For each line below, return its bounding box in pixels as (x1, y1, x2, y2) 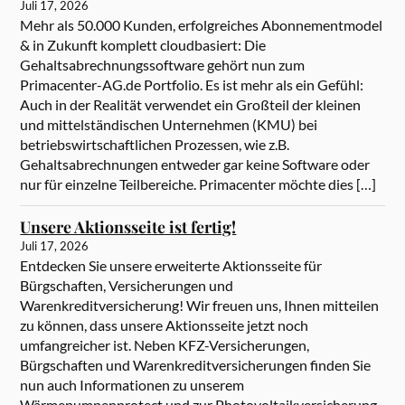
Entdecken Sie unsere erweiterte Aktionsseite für (20, 257, 323, 275)
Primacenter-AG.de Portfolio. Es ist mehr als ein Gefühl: (20, 76, 364, 94)
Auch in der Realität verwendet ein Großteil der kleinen (20, 96, 362, 114)
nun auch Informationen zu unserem (20, 376, 245, 394)
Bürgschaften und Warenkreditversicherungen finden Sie (20, 356, 372, 374)
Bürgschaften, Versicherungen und (20, 277, 234, 295)
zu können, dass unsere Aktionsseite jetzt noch (20, 316, 309, 334)
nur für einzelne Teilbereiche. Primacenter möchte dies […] (20, 175, 377, 193)
